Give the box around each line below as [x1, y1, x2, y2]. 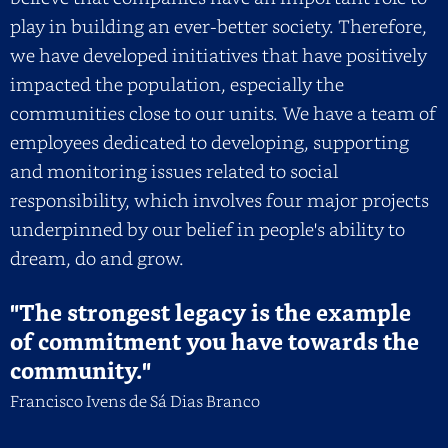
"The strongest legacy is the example [10, 295, 411, 333]
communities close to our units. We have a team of [10, 99, 436, 125]
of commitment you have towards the [10, 324, 419, 362]
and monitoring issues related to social [10, 157, 338, 183]
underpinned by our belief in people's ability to [10, 215, 405, 241]
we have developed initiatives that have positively [10, 41, 427, 67]
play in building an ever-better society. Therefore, [10, 12, 427, 38]
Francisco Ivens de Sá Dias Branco [10, 389, 260, 412]
